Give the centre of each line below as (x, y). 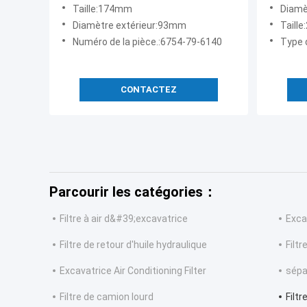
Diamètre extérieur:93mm (130, 26)
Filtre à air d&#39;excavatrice (124, 219)
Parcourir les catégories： (133, 192)
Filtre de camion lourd (107, 297)
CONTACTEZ (149, 90)
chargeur (83, 21)
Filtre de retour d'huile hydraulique (133, 245)
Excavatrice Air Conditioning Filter (133, 271)
